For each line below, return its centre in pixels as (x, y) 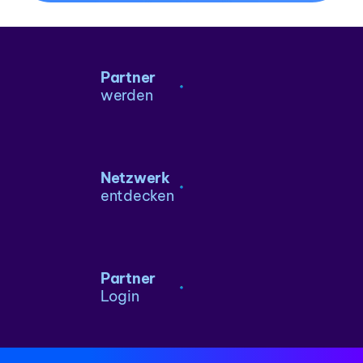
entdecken (137, 196)
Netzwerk (135, 178)
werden (127, 96)
